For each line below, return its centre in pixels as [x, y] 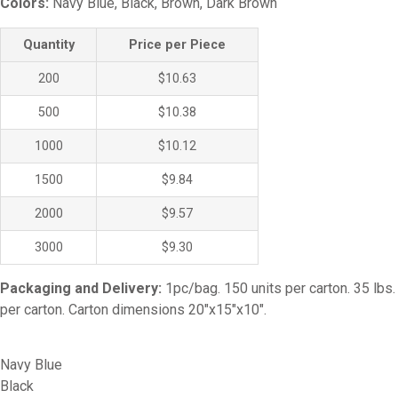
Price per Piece [177, 44]
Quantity [48, 44]
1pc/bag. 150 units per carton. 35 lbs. [279, 288]
